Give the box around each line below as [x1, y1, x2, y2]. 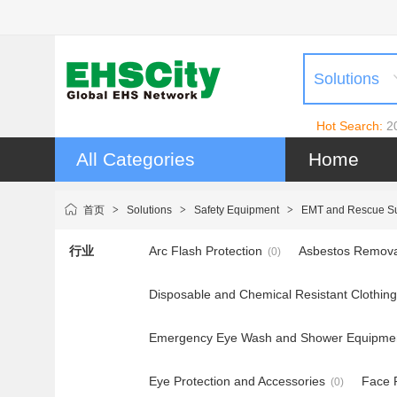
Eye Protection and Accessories [149, 374, 325, 388]
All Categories [76, 149, 195, 169]
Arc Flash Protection [149, 244, 262, 258]
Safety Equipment [194, 204, 279, 216]
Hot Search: [316, 119, 383, 133]
